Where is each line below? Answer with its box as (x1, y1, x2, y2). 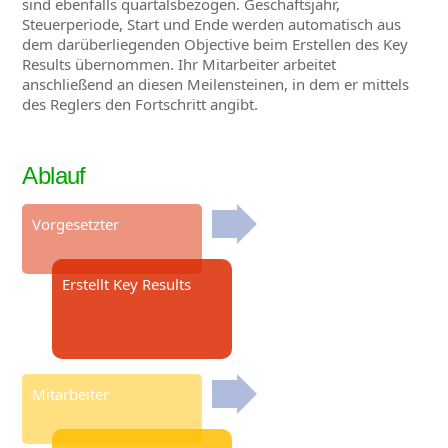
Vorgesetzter (32, 213, 120, 234)
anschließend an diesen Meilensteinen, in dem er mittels (22, 73, 410, 94)
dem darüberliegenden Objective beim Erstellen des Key (22, 33, 409, 54)
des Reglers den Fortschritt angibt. (22, 93, 263, 114)
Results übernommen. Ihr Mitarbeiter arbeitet (22, 53, 337, 74)
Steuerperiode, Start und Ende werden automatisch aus (22, 13, 402, 34)
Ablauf (22, 162, 86, 190)
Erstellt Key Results (62, 273, 192, 294)
